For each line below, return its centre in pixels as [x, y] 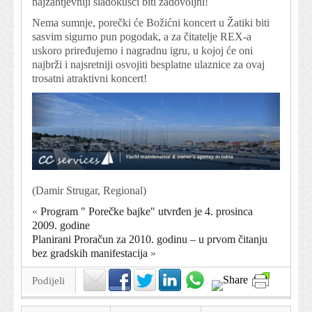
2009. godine [61, 226]
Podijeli [48, 281]
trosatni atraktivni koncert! [89, 78]
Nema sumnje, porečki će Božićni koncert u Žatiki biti [151, 22]
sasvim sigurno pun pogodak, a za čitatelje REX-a [142, 36]
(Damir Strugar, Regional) [89, 191]
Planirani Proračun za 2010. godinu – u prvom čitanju [150, 240]
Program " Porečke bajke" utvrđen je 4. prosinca [147, 212]
